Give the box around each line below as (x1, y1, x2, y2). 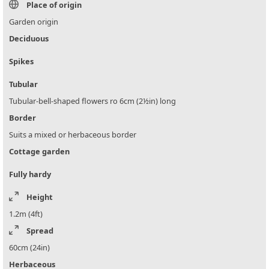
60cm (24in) (9, 241, 50, 253)
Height (26, 191, 53, 202)
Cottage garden (9, 145, 70, 157)
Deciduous (9, 32, 49, 44)
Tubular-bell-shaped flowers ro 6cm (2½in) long (9, 95, 176, 106)
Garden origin (9, 16, 58, 27)
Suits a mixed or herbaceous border (9, 128, 136, 140)
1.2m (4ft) (9, 208, 43, 219)
